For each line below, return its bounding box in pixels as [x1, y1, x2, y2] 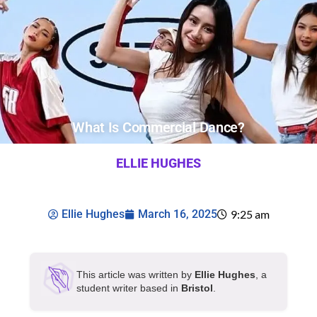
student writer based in [76, 282, 181, 294]
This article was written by [76, 269, 195, 280]
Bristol [181, 282, 213, 294]
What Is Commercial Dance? [72, 119, 245, 136]
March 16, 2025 [137, 207, 217, 221]
